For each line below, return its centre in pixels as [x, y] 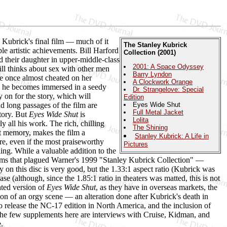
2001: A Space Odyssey [168, 66]
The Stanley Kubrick [155, 45]
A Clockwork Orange [163, 82]
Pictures [136, 144]
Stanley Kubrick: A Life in [172, 136]
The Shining [150, 127]
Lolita [141, 120]
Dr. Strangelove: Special [168, 89]
